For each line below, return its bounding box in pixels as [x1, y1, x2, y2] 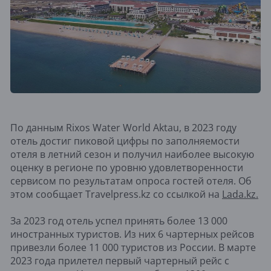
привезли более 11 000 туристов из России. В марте [10, 240, 256, 254]
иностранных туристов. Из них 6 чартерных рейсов [10, 227, 254, 241]
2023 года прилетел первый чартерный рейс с [10, 253, 229, 267]
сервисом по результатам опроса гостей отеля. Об [10, 174, 252, 188]
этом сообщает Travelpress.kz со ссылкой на [10, 187, 222, 201]
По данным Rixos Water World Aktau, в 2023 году [10, 120, 237, 134]
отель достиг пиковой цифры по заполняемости [10, 134, 240, 148]
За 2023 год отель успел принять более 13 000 [10, 214, 227, 227]
